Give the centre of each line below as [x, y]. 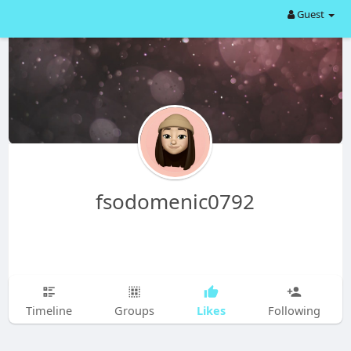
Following [294, 310]
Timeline [49, 310]
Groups [134, 310]
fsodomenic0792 [175, 201]
